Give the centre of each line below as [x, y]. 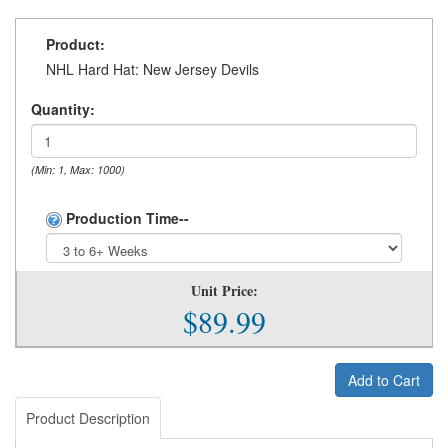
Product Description [88, 417]
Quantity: [63, 108]
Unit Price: [224, 290]
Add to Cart [384, 379]
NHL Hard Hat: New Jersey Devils [152, 68]
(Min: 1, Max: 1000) [78, 169]
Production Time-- [125, 217]
